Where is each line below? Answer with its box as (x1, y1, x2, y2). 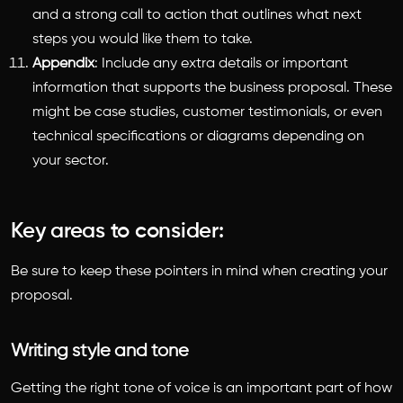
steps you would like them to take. (32, 31, 253, 47)
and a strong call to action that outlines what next (32, 7, 362, 22)
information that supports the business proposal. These (32, 80, 392, 95)
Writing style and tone (11, 341, 189, 361)
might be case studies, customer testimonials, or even (32, 104, 382, 120)
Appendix (32, 56, 94, 71)
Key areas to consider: (11, 219, 224, 242)
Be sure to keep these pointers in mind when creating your (11, 264, 388, 279)
